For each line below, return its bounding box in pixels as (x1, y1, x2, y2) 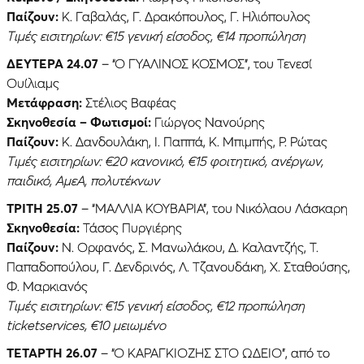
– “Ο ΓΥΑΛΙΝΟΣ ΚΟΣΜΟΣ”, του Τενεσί (98, 54, 312, 71)
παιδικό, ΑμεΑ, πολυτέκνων (6, 171, 159, 188)
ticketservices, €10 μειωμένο (6, 316, 166, 333)
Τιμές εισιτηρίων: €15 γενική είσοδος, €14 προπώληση (6, 27, 305, 44)
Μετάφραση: (6, 93, 82, 110)
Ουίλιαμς (6, 74, 59, 91)
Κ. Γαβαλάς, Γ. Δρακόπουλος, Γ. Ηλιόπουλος (58, 7, 310, 24)
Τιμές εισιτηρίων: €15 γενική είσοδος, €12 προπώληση (6, 297, 305, 314)
